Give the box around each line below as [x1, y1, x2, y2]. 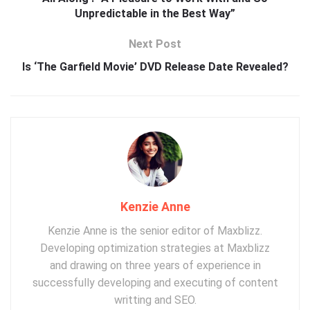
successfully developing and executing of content [32, 276, 278, 290]
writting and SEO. [113, 293, 197, 307]
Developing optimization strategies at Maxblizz [40, 241, 270, 255]
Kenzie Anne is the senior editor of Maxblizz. [48, 224, 262, 238]
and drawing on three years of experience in [49, 259, 261, 273]
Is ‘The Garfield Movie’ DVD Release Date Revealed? [21, 60, 289, 74]
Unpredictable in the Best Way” [75, 7, 235, 21]
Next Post [129, 37, 181, 51]
